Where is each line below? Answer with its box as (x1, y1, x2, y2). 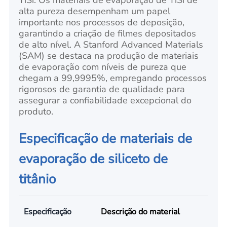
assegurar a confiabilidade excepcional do (19, 94, 192, 106)
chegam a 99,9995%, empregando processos (19, 71, 207, 84)
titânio (19, 170, 56, 188)
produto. (19, 105, 54, 118)
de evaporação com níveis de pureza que (19, 60, 187, 73)
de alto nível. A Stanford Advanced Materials (19, 38, 204, 51)
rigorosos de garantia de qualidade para (19, 83, 185, 95)
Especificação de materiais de (19, 129, 193, 147)
